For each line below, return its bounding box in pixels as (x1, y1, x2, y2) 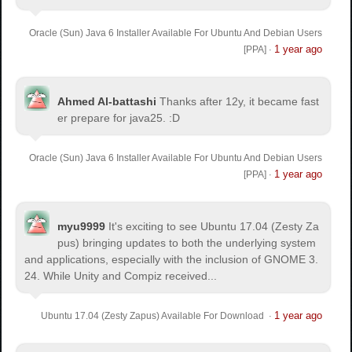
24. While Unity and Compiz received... (24, 269, 218, 282)
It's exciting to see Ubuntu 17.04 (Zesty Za (108, 219, 320, 233)
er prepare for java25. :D (57, 111, 181, 124)
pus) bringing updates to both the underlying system (57, 236, 317, 249)
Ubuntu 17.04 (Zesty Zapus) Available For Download (40, 310, 266, 321)
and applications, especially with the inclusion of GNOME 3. (24, 252, 319, 266)
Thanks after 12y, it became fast (159, 94, 320, 108)
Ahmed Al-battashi (57, 94, 157, 108)
